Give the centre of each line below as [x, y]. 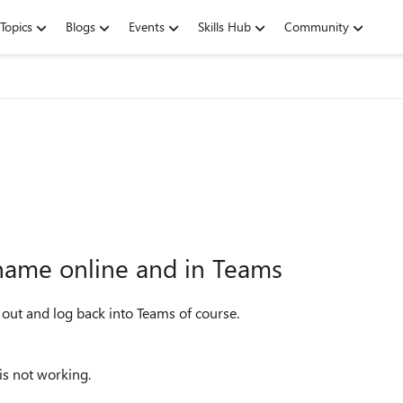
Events [147, 27]
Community [317, 27]
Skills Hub [224, 27]
